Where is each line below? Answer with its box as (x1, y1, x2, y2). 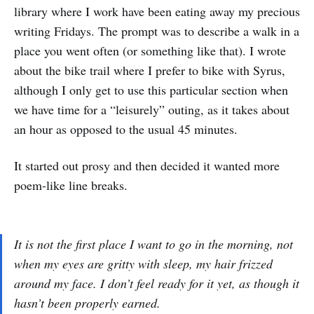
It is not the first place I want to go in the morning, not (14, 235, 293, 252)
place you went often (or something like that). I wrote (14, 42, 286, 59)
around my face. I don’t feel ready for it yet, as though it (14, 275, 299, 292)
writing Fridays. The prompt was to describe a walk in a (14, 22, 299, 39)
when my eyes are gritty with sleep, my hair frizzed (14, 255, 273, 272)
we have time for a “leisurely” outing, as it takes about (14, 101, 289, 118)
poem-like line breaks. (14, 177, 128, 193)
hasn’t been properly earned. (14, 294, 161, 311)
